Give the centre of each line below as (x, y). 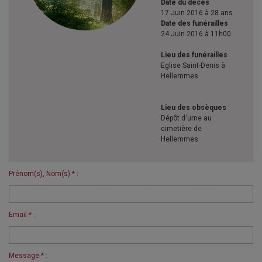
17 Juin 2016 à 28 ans (197, 13)
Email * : (22, 215)
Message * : (28, 256)
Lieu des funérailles (194, 55)
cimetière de (181, 129)
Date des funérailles (194, 23)
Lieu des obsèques (194, 108)
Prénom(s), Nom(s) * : (44, 174)
